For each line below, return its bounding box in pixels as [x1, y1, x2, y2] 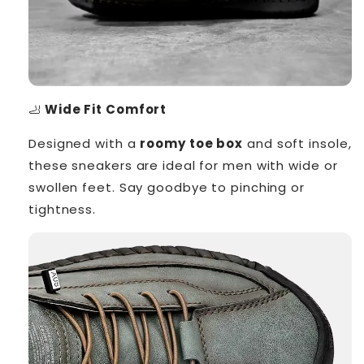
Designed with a [28, 134, 141, 152]
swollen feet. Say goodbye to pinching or [28, 178, 305, 196]
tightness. [28, 200, 97, 218]
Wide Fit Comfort [41, 100, 167, 118]
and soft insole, [243, 134, 352, 152]
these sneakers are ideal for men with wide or [28, 156, 338, 174]
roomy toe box [140, 134, 244, 152]
